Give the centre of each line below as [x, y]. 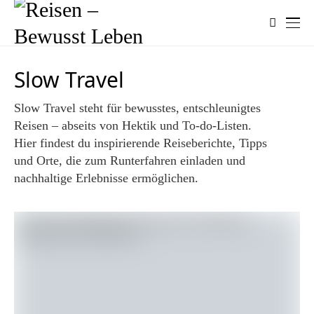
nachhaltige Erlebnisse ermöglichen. [106, 178]
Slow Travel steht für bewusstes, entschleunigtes [137, 108]
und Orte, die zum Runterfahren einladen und [130, 161]
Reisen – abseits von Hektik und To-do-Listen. [133, 125]
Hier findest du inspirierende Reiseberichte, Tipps [141, 143]
